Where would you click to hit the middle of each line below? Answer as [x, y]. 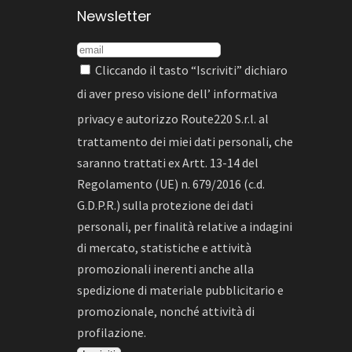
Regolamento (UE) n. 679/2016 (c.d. [171, 184]
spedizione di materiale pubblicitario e [181, 290]
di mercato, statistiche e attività [165, 248]
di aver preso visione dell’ [145, 94]
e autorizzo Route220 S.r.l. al [192, 119]
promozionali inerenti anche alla [166, 269]
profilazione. [112, 333]
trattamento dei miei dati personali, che [185, 142]
